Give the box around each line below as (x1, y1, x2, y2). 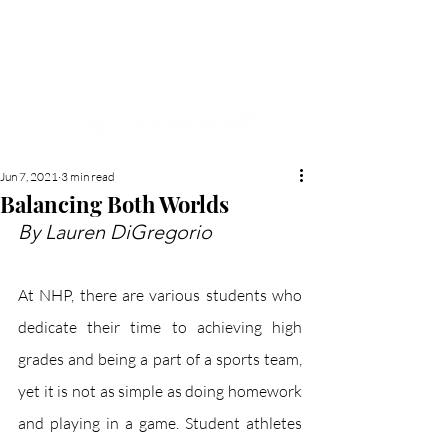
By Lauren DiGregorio (18, 220, 212, 244)
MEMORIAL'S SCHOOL (24, 45, 296, 64)
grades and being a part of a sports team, (18, 349, 302, 369)
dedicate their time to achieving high (18, 317, 302, 337)
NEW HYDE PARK (54, 15, 266, 34)
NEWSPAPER (82, 75, 238, 94)
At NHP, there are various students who (18, 285, 302, 305)
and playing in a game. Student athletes (18, 413, 302, 433)
